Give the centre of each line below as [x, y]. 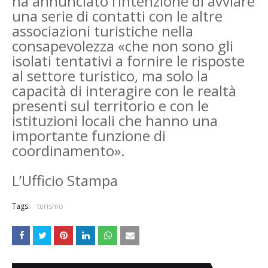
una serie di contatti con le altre [117, 16]
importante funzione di [89, 135]
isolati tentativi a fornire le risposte [128, 60]
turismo [50, 206]
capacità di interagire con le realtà [124, 90]
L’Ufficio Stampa [65, 180]
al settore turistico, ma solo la [110, 75]
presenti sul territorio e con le [110, 105]
